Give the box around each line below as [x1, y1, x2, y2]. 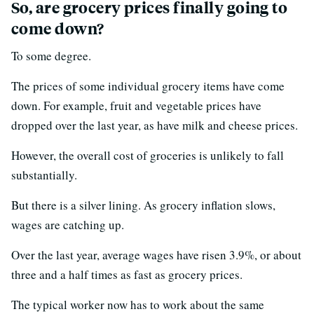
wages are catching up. [11, 216, 124, 233]
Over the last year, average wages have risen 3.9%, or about [11, 246, 301, 263]
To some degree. [11, 47, 91, 64]
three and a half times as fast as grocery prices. [11, 266, 243, 282]
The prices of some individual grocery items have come [11, 77, 285, 94]
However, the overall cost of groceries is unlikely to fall [11, 146, 284, 163]
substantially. [11, 166, 77, 183]
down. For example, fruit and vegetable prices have [11, 97, 261, 114]
